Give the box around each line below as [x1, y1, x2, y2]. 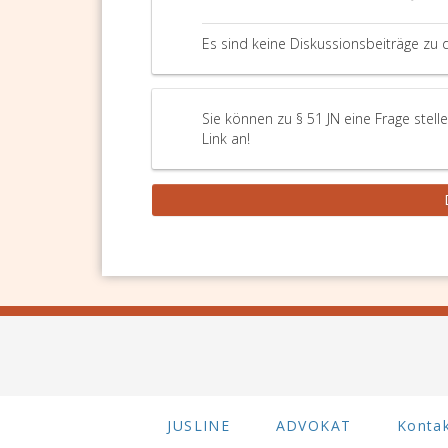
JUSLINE [167, 416, 231, 435]
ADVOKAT [275, 416, 352, 435]
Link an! [202, 129, 250, 148]
